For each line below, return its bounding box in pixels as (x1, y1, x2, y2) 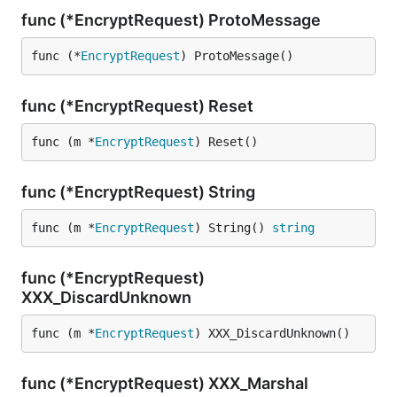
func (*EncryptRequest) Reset (21, 97, 257, 115)
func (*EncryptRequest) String (21, 183, 259, 201)
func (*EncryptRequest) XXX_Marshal (21, 374, 312, 393)
